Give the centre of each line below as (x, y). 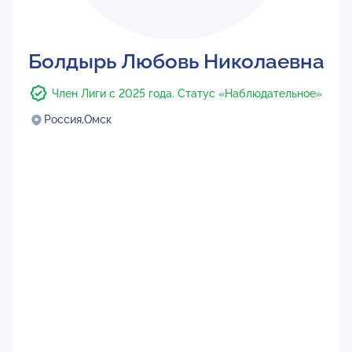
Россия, (64, 119)
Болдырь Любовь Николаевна (176, 61)
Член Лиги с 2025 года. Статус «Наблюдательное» (187, 93)
